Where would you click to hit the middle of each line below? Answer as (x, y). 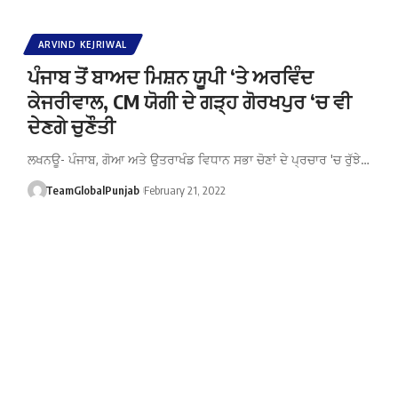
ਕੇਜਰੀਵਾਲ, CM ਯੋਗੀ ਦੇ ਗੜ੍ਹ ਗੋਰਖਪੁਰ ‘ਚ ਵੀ (189, 101)
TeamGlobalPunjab (93, 190)
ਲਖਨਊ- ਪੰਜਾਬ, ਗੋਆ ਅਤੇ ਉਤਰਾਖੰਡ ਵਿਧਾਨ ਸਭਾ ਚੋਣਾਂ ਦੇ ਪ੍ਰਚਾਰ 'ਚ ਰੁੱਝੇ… (198, 159)
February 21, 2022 (184, 190)
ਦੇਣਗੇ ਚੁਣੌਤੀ (71, 126)
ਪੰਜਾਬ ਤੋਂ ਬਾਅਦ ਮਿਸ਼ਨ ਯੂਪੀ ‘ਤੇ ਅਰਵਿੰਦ (170, 76)
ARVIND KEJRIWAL (83, 44)
